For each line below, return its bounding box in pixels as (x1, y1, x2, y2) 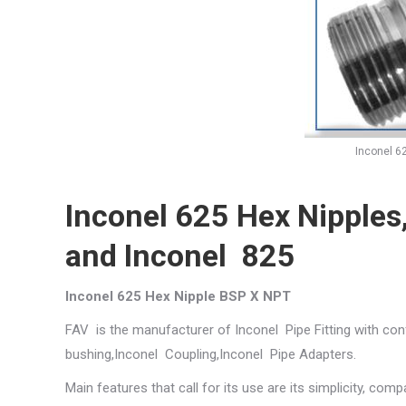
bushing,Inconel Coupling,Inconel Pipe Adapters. (65, 346, 356, 363)
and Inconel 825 (65, 237, 295, 275)
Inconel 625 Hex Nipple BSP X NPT (65, 288, 291, 305)
